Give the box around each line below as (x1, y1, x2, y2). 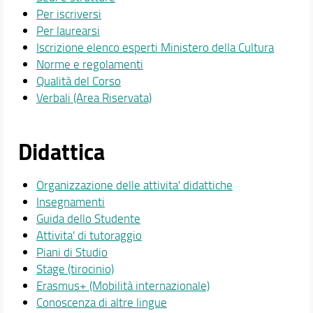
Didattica (17, 134, 105, 168)
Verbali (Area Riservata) (36, 89, 152, 106)
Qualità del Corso (36, 73, 121, 89)
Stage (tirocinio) (36, 260, 114, 277)
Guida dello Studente (36, 210, 140, 226)
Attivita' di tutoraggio (36, 226, 142, 243)
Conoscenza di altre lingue (36, 293, 167, 310)
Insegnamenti (36, 193, 105, 210)
